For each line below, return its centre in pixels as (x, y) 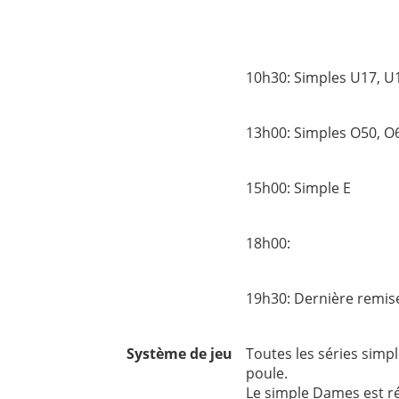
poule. (267, 373)
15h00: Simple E (298, 188)
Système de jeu (179, 354)
